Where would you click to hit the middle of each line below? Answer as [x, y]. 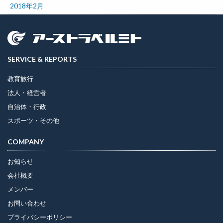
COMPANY [26, 142]
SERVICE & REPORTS [42, 59]
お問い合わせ [27, 203]
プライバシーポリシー [40, 217]
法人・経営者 [27, 93]
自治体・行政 [27, 107]
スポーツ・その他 [33, 120]
